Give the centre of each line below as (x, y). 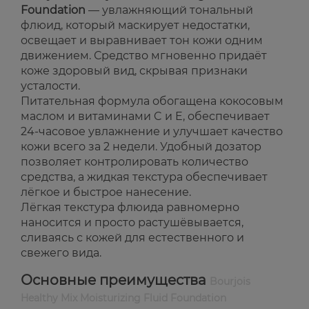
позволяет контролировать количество (134, 162)
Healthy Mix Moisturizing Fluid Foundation (123, 298)
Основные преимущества (115, 280)
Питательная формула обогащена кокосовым (152, 101)
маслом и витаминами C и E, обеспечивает (145, 117)
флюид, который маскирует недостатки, (135, 26)
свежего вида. (61, 253)
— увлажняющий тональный (169, 10)
